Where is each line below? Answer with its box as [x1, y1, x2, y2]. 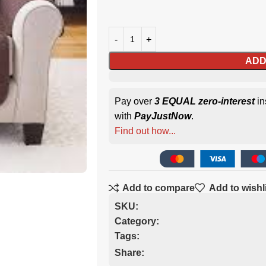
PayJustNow [134, 111, 191, 121]
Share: [115, 247, 144, 258]
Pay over [115, 96, 154, 106]
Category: [115, 216, 159, 227]
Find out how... [115, 126, 176, 136]
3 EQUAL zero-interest [154, 96, 255, 106]
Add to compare [122, 182, 195, 193]
